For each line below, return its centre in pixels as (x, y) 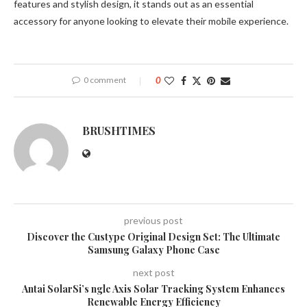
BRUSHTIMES (119, 131)
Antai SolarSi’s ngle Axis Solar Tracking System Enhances (153, 289)
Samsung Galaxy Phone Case (153, 250)
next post (153, 272)
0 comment (105, 80)
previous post (153, 220)
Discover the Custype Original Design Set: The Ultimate (153, 237)
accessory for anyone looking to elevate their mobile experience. (151, 21)
